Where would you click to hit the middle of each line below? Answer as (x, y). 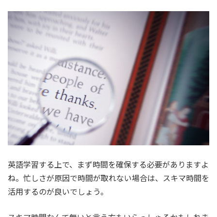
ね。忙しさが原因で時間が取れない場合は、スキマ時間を (108, 178)
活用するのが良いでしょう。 (58, 192)
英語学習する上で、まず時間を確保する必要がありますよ (108, 164)
